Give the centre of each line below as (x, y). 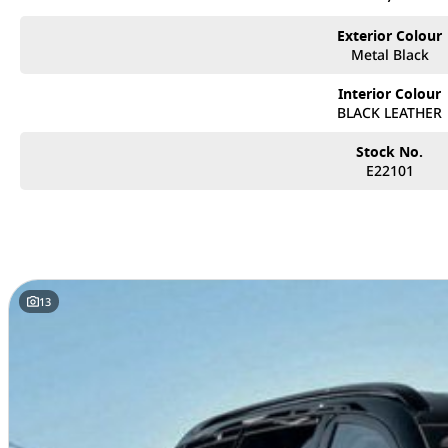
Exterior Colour (390, 35)
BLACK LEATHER (390, 112)
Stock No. (390, 151)
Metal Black (389, 54)
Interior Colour (390, 93)
